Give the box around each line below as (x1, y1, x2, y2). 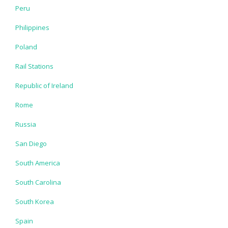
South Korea (15, 196, 54, 206)
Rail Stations (15, 61, 53, 71)
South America (15, 158, 60, 167)
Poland (15, 42, 37, 51)
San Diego (15, 138, 47, 148)
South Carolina (15, 177, 61, 187)
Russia (15, 119, 36, 129)
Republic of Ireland (15, 80, 73, 90)
